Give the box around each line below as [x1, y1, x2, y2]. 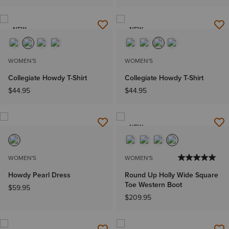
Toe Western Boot [125, 179, 182, 190]
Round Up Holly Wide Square [125, 169, 218, 180]
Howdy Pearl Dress [8, 169, 71, 180]
